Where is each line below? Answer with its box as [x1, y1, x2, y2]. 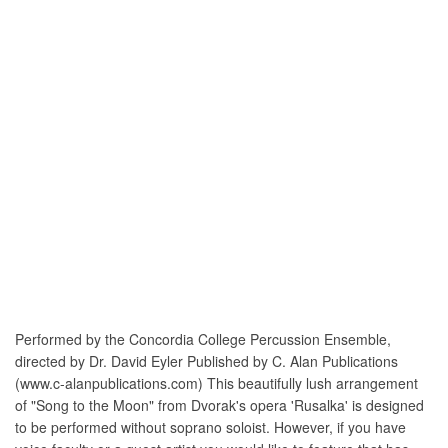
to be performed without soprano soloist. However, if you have [15, 416, 406, 437]
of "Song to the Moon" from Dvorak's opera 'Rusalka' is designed [15, 394, 424, 415]
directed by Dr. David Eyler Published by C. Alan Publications [15, 350, 398, 371]
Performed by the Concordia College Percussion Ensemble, [15, 328, 391, 349]
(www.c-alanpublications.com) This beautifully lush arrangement [15, 372, 418, 393]
